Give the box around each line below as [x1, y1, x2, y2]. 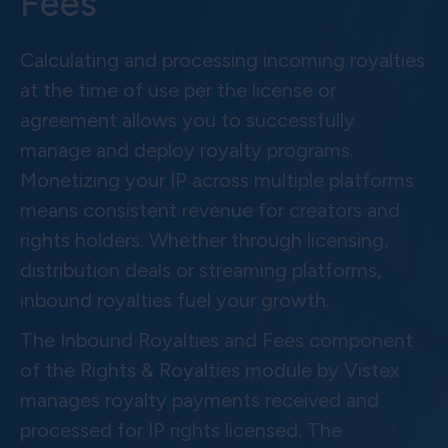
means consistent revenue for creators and [20, 198, 400, 223]
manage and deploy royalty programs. [20, 138, 354, 163]
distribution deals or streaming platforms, [20, 258, 382, 283]
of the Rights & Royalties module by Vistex [20, 358, 400, 383]
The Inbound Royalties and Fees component [20, 328, 413, 353]
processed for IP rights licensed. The [20, 418, 342, 443]
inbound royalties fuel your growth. [20, 288, 330, 313]
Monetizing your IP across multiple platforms [20, 168, 414, 193]
